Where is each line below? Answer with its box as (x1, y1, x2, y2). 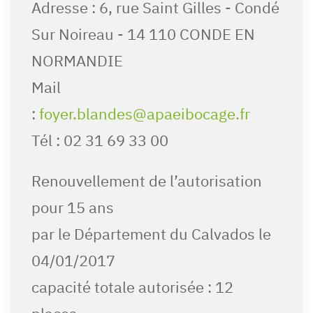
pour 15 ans (31, 197, 114, 218)
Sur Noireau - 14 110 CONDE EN (31, 24, 255, 45)
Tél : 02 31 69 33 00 (31, 130, 168, 151)
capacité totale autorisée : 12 (31, 277, 233, 298)
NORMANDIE (31, 50, 123, 71)
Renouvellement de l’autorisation (31, 170, 262, 191)
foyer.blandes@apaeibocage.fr (39, 103, 250, 124)
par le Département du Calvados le (31, 224, 271, 245)
